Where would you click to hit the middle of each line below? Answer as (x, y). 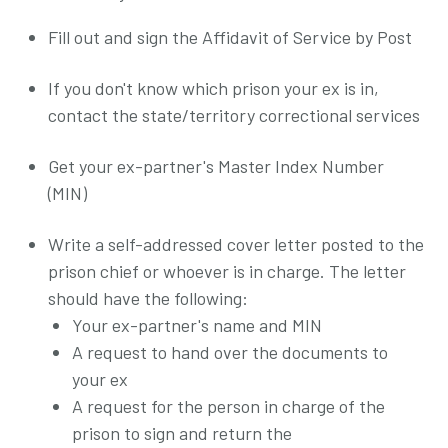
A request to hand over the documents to (230, 351)
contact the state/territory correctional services (234, 114)
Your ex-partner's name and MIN (197, 324)
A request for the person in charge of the (228, 405)
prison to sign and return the (182, 432)
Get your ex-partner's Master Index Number (216, 165)
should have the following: (148, 297)
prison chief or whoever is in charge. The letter (227, 270)
